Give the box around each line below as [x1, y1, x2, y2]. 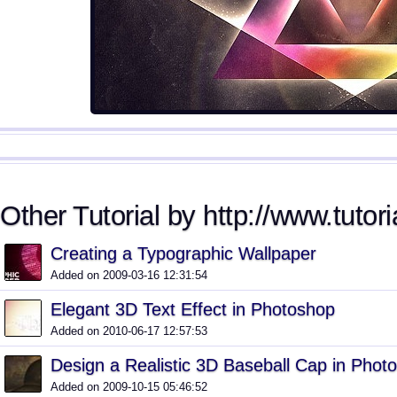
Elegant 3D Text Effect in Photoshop [51, 300, 335, 319]
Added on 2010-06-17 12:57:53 [51, 324, 207, 338]
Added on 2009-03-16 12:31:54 [51, 269, 207, 282]
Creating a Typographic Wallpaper [51, 244, 316, 263]
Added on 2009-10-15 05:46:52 [51, 380, 207, 393]
